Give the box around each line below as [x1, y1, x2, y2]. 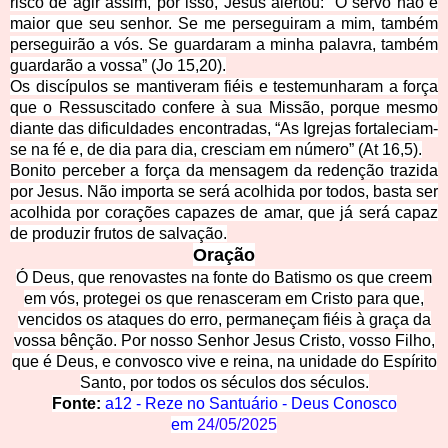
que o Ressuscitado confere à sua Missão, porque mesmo [10, 99, 438, 117]
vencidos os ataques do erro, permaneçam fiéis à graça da [17, 311, 431, 329]
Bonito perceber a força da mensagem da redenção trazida [10, 162, 438, 180]
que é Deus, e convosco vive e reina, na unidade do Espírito [11, 353, 437, 371]
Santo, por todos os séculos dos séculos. [79, 374, 369, 392]
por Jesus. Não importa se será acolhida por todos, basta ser [10, 183, 438, 201]
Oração [193, 245, 255, 266]
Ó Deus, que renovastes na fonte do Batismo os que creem [16, 269, 432, 287]
